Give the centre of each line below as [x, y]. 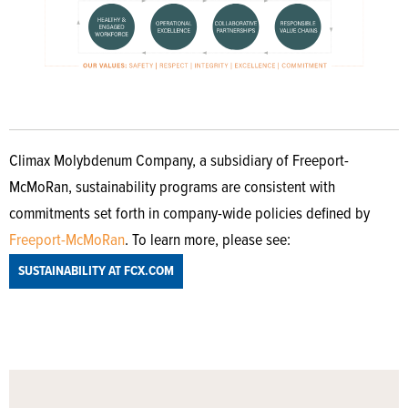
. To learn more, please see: [209, 241]
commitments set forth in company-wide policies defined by [189, 215]
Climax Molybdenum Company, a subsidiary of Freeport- [179, 162]
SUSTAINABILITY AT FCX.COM [96, 272]
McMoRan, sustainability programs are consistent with [172, 189]
